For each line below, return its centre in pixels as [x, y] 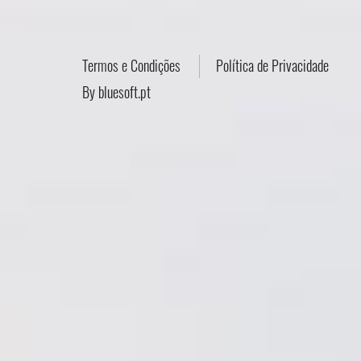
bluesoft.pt [124, 92]
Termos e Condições [131, 66]
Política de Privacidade [272, 66]
